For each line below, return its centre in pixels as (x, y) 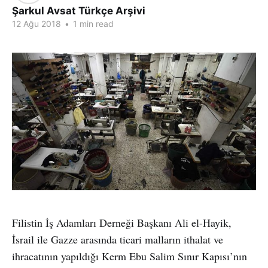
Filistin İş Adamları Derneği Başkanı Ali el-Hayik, (122, 222)
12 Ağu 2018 (36, 24)
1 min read (92, 24)
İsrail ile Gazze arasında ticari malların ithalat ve (118, 239)
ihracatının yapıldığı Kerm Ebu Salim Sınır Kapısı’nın (130, 256)
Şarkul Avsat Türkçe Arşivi (79, 11)
